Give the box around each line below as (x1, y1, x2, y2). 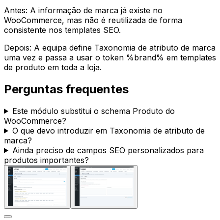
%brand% (126, 52, 164, 62)
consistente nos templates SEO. (4, 25, 121, 35)
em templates (164, 52, 216, 62)
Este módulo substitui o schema (12, 106, 133, 116)
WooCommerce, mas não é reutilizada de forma (4, 15, 182, 25)
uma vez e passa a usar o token (4, 52, 126, 62)
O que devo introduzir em (12, 125, 110, 136)
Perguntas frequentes (4, 82, 129, 96)
